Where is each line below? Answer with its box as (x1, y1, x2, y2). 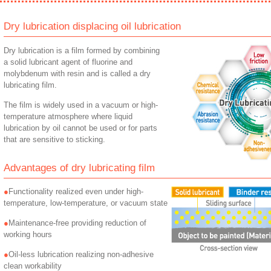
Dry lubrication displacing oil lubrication (4, 20, 181, 32)
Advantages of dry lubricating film (4, 162, 155, 174)
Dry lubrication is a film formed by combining (4, 45, 160, 55)
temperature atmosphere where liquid (4, 111, 132, 121)
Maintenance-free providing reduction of (8, 218, 146, 228)
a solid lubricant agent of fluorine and (4, 57, 132, 67)
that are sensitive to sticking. (4, 134, 105, 144)
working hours (4, 230, 52, 240)
